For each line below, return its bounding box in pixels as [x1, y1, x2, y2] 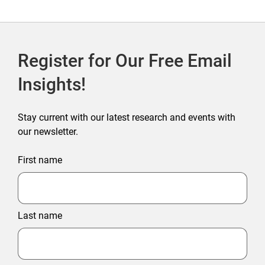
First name [18, 154, 62, 166]
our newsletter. [18, 126, 78, 138]
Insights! [18, 74, 86, 95]
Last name [18, 210, 62, 222]
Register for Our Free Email [18, 50, 232, 72]
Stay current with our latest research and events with [18, 112, 235, 124]
